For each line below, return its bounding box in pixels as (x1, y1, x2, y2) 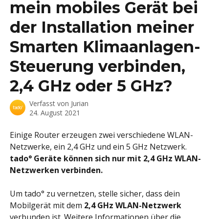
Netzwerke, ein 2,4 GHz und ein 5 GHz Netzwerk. (10, 141, 189, 152)
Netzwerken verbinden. (10, 165, 103, 175)
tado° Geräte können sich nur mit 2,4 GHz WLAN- (10, 153, 201, 164)
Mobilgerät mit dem (10, 200, 84, 211)
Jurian (71, 99, 88, 108)
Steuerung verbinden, (10, 57, 185, 76)
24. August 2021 (29, 108, 80, 117)
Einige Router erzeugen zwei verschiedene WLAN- (10, 130, 193, 140)
